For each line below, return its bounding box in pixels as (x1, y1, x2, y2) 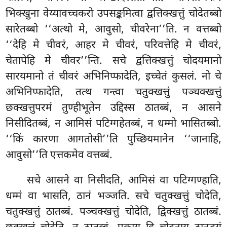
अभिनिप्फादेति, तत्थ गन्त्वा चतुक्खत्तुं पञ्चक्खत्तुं (6, 86, 221, 100)
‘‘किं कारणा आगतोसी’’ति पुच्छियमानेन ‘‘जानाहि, (6, 133, 221, 147)
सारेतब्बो (6, 23, 45, 37)
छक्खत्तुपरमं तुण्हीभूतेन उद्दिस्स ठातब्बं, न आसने (6, 101, 221, 116)
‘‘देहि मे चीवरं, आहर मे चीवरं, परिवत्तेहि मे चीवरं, (6, 39, 221, 53)
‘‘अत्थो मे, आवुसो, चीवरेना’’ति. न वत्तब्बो (44, 23, 221, 37)
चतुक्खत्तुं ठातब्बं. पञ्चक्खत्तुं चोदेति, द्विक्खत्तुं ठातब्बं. (6, 205, 221, 219)
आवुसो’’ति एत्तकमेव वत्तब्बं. (6, 148, 113, 163)
